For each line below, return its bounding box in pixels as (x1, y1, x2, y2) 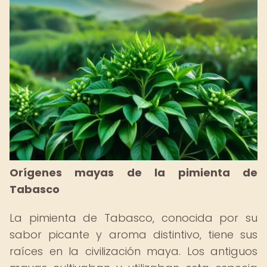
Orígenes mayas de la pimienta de (10, 165, 257, 180)
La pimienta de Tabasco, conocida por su (10, 210, 257, 225)
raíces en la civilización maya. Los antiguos (10, 244, 257, 259)
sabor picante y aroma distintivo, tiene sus (10, 227, 257, 242)
